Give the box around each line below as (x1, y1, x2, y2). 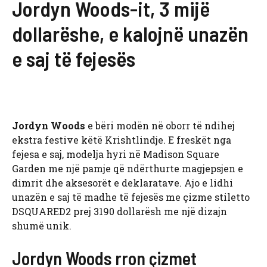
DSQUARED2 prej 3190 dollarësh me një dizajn (12, 205, 227, 218)
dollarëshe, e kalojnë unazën (12, 21, 249, 46)
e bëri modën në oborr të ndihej (85, 119, 235, 132)
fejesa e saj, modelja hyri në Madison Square (12, 148, 219, 161)
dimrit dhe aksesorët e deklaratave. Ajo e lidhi (12, 176, 233, 190)
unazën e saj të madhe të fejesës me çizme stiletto (12, 191, 250, 204)
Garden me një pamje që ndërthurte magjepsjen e (12, 162, 243, 175)
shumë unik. (12, 219, 72, 232)
